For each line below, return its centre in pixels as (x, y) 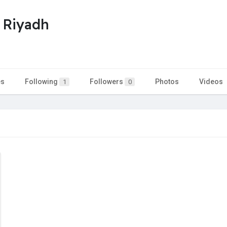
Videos (211, 81)
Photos (167, 81)
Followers (107, 81)
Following (42, 81)
